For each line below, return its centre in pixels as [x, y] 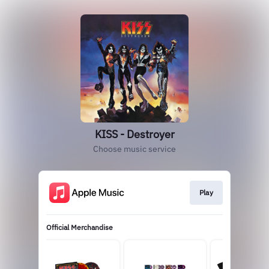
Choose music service [134, 149]
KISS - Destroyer [134, 134]
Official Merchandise [80, 228]
